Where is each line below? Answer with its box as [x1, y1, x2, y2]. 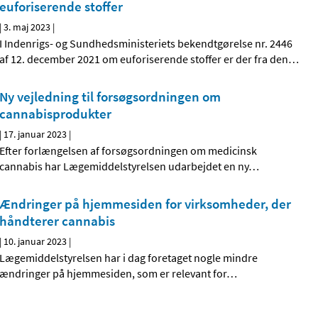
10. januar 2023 [4, 235, 67, 248]
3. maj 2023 [4, 21, 51, 34]
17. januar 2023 [4, 128, 67, 141]
